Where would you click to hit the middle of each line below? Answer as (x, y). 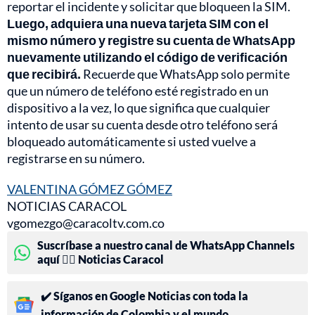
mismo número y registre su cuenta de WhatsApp (151, 40)
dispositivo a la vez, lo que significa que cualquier (139, 108)
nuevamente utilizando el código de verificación (147, 57)
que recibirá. (45, 74)
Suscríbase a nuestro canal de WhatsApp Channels (166, 245)
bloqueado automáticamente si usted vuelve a (131, 142)
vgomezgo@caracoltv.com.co (86, 223)
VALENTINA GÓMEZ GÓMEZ (90, 189)
